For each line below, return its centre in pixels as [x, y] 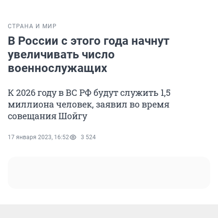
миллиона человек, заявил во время [89, 104]
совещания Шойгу [47, 116]
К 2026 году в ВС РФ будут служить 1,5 [89, 93]
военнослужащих [57, 68]
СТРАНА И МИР [32, 27]
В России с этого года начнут [89, 41]
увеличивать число [61, 55]
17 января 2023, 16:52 [38, 137]
